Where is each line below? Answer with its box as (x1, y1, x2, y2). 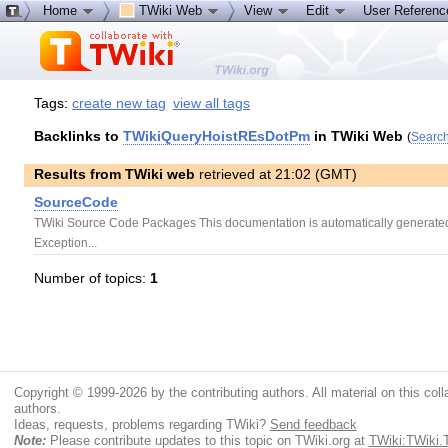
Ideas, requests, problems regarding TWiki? (13, 417, 270, 433)
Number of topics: (34, 270, 151, 286)
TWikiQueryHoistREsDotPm (123, 129, 311, 145)
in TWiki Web (310, 129, 404, 145)
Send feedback (269, 417, 357, 433)
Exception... (34, 235, 98, 249)
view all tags (172, 95, 250, 111)
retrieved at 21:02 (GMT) (195, 167, 358, 183)
